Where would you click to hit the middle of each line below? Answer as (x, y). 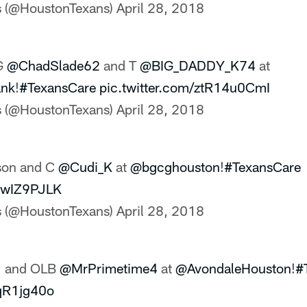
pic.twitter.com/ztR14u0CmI (185, 87)
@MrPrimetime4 (109, 268)
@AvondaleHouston (233, 268)
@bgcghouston (175, 167)
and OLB (30, 268)
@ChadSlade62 (53, 65)
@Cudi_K (85, 167)
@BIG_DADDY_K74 (198, 65)
